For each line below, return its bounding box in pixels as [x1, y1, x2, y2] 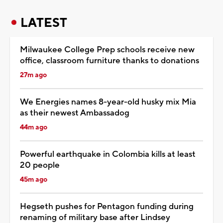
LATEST [20, 14, 67, 31]
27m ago [20, 70, 47, 80]
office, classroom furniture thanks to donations [20, 55, 199, 66]
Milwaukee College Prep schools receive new [20, 44, 195, 55]
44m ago [20, 122, 47, 132]
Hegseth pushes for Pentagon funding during [20, 201, 194, 212]
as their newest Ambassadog [20, 107, 129, 118]
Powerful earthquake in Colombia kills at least [20, 148, 196, 160]
